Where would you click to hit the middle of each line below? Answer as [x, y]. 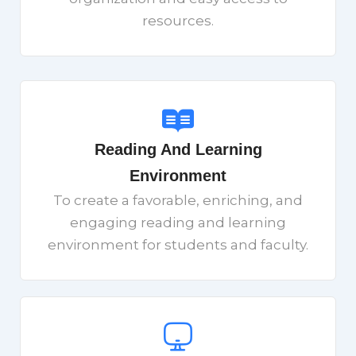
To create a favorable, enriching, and [178, 200]
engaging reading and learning [178, 222]
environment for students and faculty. [178, 244]
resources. [178, 20]
